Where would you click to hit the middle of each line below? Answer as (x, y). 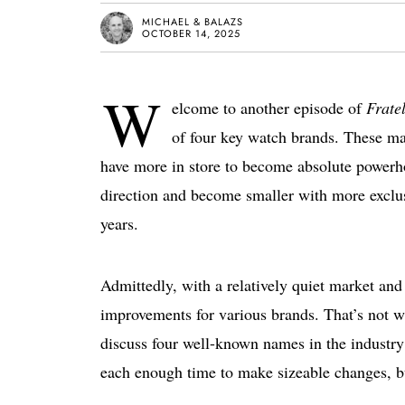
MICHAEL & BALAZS (193, 21)
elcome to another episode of (269, 108)
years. (119, 223)
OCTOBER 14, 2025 (191, 33)
